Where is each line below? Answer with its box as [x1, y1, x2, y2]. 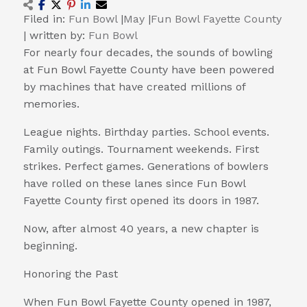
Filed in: [23, 12, 69, 25]
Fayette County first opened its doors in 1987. [23, 193, 259, 207]
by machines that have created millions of [23, 79, 245, 93]
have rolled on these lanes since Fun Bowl [23, 176, 245, 190]
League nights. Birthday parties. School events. [23, 125, 269, 138]
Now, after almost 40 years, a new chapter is [23, 221, 259, 235]
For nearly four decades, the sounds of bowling [23, 45, 273, 59]
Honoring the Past [23, 267, 118, 280]
